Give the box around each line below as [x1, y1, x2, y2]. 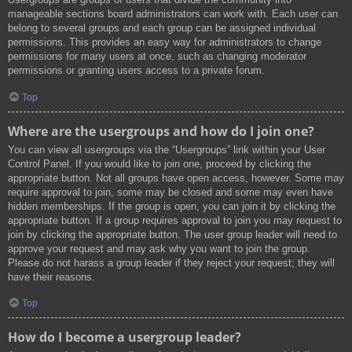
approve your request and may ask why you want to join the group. [8, 242, 310, 255]
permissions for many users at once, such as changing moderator [8, 50, 306, 63]
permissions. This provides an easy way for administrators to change [8, 36, 321, 49]
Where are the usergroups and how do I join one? [8, 122, 314, 140]
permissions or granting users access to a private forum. [8, 64, 265, 77]
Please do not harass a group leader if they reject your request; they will [8, 256, 335, 269]
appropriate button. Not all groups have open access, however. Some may [8, 171, 344, 184]
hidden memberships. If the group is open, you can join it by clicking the [8, 200, 335, 212]
